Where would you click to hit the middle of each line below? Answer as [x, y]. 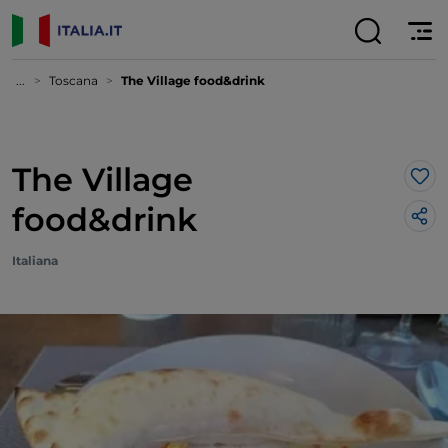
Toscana [73, 80]
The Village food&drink [193, 80]
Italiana [35, 260]
